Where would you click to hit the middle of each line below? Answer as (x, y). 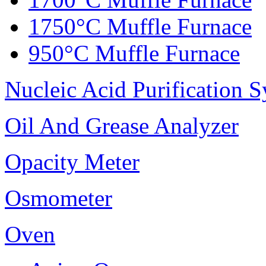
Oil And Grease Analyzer (122, 126)
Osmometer (58, 198)
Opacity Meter (72, 162)
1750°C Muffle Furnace (140, 27)
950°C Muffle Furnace (134, 53)
